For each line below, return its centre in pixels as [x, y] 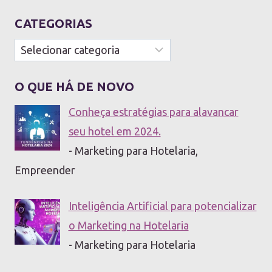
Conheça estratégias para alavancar [153, 111]
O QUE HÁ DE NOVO [74, 86]
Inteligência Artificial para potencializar [162, 206]
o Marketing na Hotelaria [128, 225]
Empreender [45, 170]
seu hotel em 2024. [114, 131]
